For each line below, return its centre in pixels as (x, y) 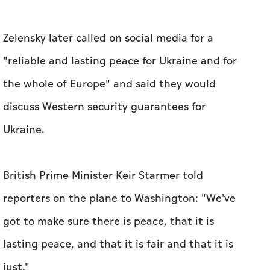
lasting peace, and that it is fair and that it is (118, 245)
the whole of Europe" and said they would (109, 84)
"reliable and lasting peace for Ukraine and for (120, 61)
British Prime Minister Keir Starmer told (103, 176)
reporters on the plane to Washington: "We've (119, 199)
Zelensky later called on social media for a (108, 39)
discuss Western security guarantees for (104, 107)
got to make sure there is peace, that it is (108, 222)
